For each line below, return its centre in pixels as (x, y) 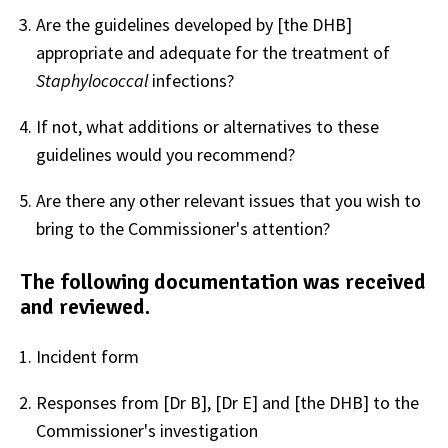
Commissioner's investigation (147, 431)
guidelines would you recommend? (165, 154)
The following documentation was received (223, 282)
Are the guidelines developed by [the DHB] (194, 24)
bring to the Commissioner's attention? (183, 228)
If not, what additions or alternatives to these (207, 126)
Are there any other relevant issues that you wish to (228, 200)
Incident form (87, 357)
